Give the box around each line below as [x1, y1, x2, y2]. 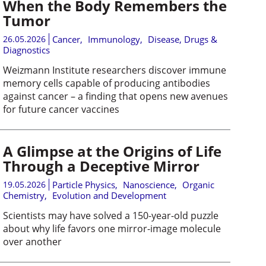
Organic [182, 178, 214, 191]
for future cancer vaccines [2, 102, 119, 116]
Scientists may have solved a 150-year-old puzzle [2, 208, 218, 222]
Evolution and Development [52, 189, 166, 201]
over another [2, 235, 62, 248]
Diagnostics [2, 43, 50, 56]
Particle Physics [52, 178, 115, 191]
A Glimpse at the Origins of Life [2, 141, 221, 161]
